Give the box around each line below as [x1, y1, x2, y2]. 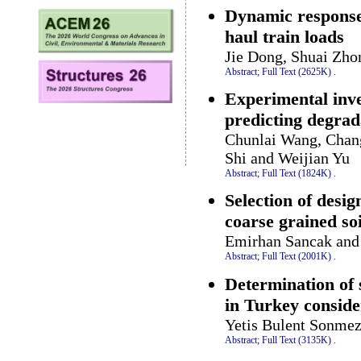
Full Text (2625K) [262, 65, 331, 77]
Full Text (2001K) [262, 251, 331, 263]
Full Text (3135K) [262, 334, 331, 346]
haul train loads [225, 26, 344, 47]
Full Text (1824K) [262, 167, 331, 179]
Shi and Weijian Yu [225, 148, 350, 167]
